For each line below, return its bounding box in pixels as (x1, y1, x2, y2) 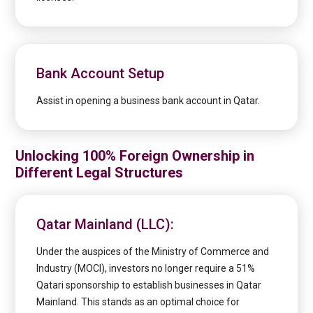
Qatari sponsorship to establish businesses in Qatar (36, 279, 262, 291)
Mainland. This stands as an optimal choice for (36, 296, 240, 308)
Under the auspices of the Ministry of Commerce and (36, 246, 270, 258)
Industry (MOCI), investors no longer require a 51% (36, 263, 256, 275)
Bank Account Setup (36, 65, 165, 82)
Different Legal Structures (15, 164, 184, 182)
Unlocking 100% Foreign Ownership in (15, 147, 255, 165)
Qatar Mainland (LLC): (36, 216, 175, 233)
